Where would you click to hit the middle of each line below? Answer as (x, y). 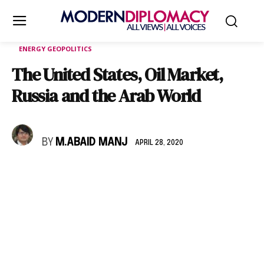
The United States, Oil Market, (117, 75)
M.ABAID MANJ (91, 143)
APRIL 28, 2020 (159, 143)
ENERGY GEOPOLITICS (55, 49)
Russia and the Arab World (106, 96)
